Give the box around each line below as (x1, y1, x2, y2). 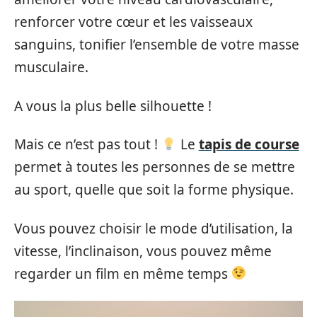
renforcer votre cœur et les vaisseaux (14, 13, 253, 31)
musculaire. (14, 58, 88, 76)
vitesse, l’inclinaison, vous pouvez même (14, 241, 272, 260)
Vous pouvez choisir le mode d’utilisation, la (14, 219, 293, 238)
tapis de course (198, 135, 299, 154)
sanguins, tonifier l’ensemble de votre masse (14, 35, 299, 54)
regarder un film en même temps (14, 264, 231, 283)
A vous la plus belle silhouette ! (14, 96, 212, 115)
